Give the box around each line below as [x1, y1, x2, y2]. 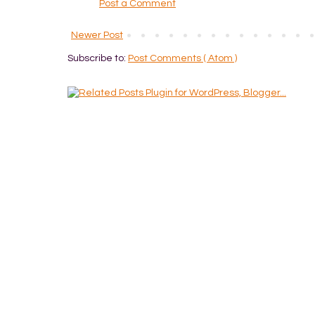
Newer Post [71, 30, 123, 40]
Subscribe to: [67, 53, 128, 63]
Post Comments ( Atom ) [128, 53, 237, 63]
